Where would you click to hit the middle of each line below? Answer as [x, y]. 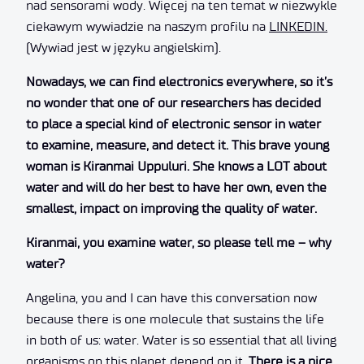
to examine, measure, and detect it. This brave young [178, 145]
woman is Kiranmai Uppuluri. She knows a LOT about [176, 166]
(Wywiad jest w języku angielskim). [123, 47]
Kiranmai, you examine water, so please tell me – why [179, 242]
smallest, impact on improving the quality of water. [173, 208]
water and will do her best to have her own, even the [176, 187]
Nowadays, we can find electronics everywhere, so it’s [179, 81]
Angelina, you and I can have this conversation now [171, 297]
